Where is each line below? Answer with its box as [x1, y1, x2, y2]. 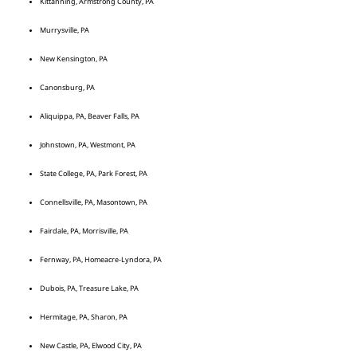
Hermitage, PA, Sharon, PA [40, 312, 127, 323]
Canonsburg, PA [40, 82, 95, 93]
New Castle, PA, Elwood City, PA [40, 340, 142, 351]
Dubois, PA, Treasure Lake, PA [40, 283, 139, 294]
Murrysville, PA [40, 25, 89, 36]
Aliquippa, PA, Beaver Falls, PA [40, 111, 139, 122]
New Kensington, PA [40, 53, 108, 65]
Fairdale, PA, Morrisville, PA [40, 226, 128, 237]
